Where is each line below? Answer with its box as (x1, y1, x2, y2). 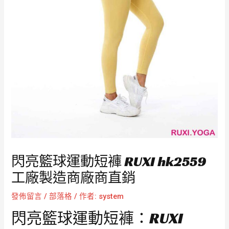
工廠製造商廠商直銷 (11, 168, 136, 187)
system (99, 191, 124, 201)
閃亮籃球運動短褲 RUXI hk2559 (11, 152, 207, 170)
